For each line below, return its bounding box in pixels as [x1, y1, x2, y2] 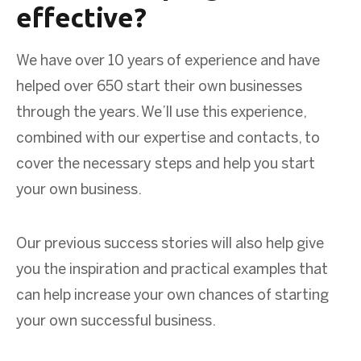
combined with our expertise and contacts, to [16, 131, 320, 146]
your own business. [16, 183, 142, 197]
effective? [16, 2, 147, 32]
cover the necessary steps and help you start [16, 157, 315, 172]
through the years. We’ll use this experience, [16, 106, 306, 120]
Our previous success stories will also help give [16, 237, 324, 251]
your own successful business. [16, 314, 216, 329]
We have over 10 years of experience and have [16, 54, 320, 68]
